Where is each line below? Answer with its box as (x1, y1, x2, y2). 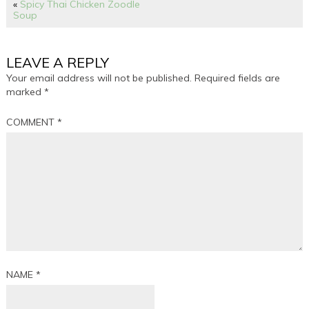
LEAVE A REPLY (6, 54, 110, 71)
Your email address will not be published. (6, 72, 192, 84)
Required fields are (195, 72, 281, 84)
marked (6, 86, 45, 98)
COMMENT (6, 116, 58, 128)
